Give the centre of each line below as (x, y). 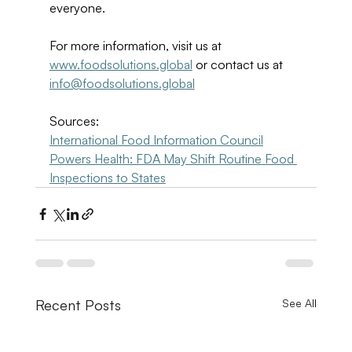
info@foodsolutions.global (122, 83)
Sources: (75, 121)
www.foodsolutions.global (121, 64)
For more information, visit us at (137, 46)
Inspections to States (107, 178)
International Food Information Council (156, 140)
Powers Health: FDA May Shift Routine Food (173, 159)
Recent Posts (78, 305)
